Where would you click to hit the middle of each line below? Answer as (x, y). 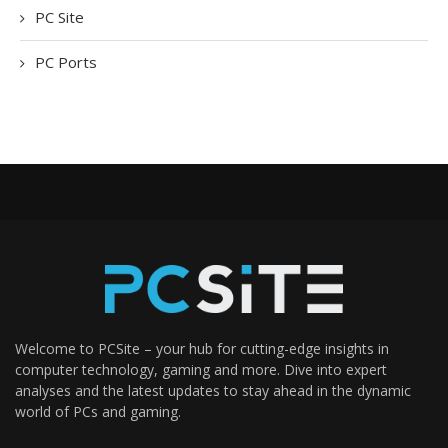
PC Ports (66, 62)
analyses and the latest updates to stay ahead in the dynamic (213, 391)
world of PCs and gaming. (98, 412)
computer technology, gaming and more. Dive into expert (201, 370)
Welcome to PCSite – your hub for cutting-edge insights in (202, 349)
